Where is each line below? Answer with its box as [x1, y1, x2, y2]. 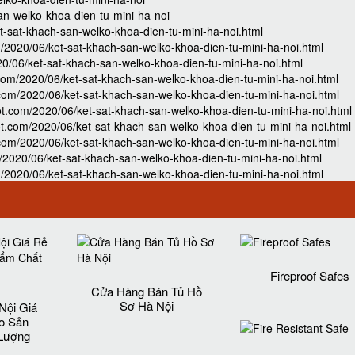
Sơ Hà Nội [119, 297, 174, 314]
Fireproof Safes [269, 267, 349, 284]
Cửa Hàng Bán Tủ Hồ [90, 283, 202, 300]
